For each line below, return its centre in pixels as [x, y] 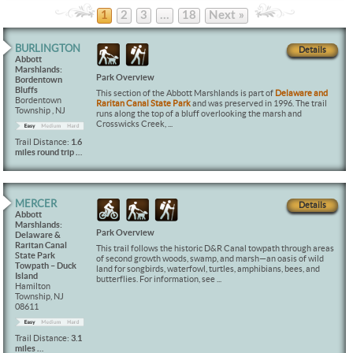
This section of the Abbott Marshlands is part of [185, 93]
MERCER [36, 204]
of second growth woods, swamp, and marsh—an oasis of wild [210, 258]
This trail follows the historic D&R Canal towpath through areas [215, 248]
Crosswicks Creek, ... [134, 124]
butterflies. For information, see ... [158, 279]
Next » [226, 15]
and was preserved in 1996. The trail [259, 104]
